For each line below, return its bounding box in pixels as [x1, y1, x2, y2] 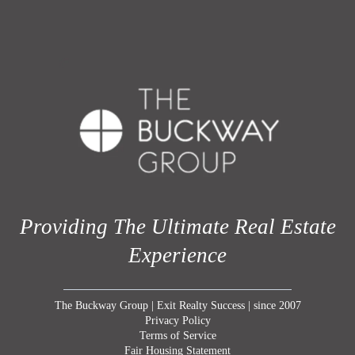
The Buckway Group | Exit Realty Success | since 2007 [54, 299, 301, 311]
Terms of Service [139, 329, 216, 342]
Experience [128, 242, 227, 267]
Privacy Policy [144, 314, 211, 326]
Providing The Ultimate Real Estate [19, 214, 336, 239]
